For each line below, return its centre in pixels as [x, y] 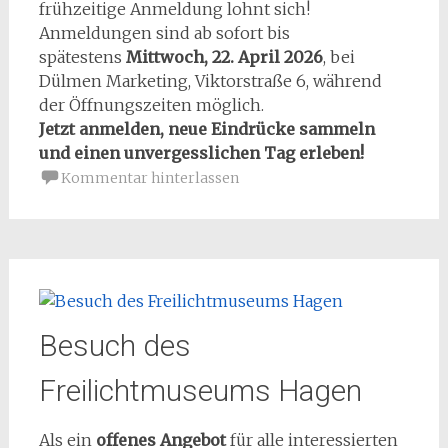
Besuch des [114, 345]
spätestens [82, 57]
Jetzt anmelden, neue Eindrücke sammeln [206, 129]
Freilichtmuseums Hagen [200, 390]
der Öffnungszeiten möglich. [151, 105]
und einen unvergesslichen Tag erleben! [201, 153]
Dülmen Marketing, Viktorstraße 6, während [210, 81]
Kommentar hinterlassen [149, 178]
